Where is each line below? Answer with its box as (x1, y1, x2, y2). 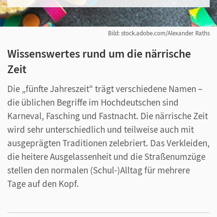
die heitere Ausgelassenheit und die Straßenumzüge (7, 151, 205, 162)
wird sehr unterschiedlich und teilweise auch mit (7, 124, 194, 135)
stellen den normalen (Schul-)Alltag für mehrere (7, 164, 190, 176)
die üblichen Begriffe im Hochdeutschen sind (7, 96, 179, 108)
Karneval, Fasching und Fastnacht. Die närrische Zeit (7, 110, 208, 122)
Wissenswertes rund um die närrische (7, 46, 191, 61)
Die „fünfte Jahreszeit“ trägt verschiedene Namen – (7, 83, 202, 94)
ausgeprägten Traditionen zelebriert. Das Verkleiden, (7, 137, 210, 149)
